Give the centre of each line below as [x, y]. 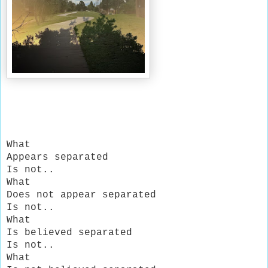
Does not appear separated [81, 195]
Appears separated [57, 157]
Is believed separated [69, 232]
